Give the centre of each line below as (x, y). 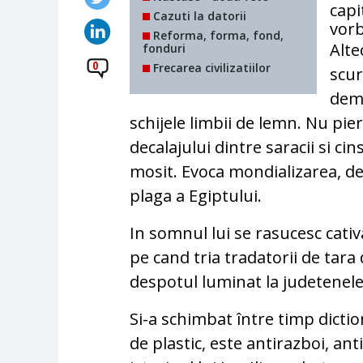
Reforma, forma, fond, (217, 35)
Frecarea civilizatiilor (211, 67)
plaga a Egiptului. (196, 195)
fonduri (164, 48)
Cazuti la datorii (199, 15)
